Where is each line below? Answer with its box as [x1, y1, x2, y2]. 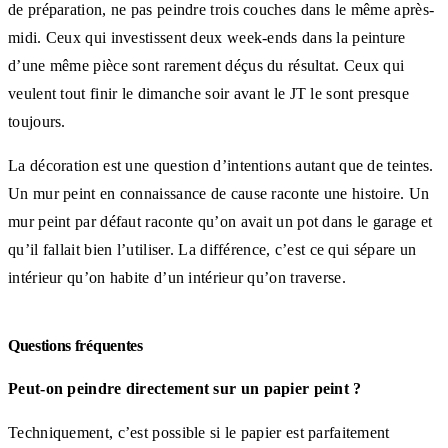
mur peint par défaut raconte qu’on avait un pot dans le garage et [8, 212, 433, 230]
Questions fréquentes [8, 336, 143, 354]
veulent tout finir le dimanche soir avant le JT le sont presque [8, 84, 409, 102]
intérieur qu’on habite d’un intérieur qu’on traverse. [8, 268, 346, 286]
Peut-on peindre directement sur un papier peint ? [8, 379, 362, 397]
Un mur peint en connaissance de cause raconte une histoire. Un [8, 184, 430, 202]
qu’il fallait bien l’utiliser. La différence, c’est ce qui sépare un [8, 240, 417, 258]
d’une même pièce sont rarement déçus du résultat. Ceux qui [8, 56, 405, 74]
